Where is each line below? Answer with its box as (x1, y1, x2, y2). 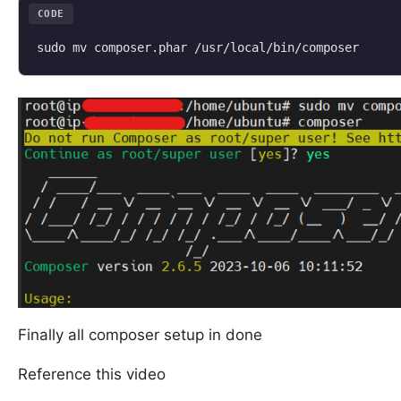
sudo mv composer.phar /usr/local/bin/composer (37, 39, 359, 55)
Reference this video (18, 365, 166, 384)
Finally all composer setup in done (18, 326, 262, 345)
